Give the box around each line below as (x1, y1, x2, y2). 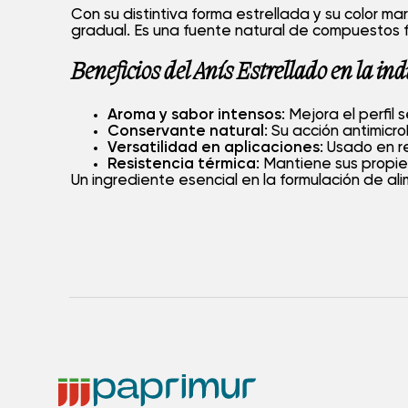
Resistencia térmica (107, 157, 256, 173)
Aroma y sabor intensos (107, 107, 281, 124)
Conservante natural (107, 124, 264, 140)
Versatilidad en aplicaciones (107, 140, 320, 157)
